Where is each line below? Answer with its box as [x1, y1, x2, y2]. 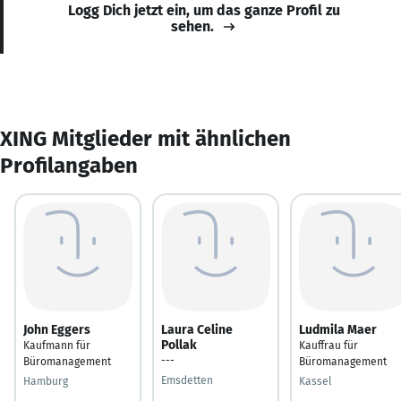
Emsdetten [161, 373, 213, 387]
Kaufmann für [23, 338, 90, 352]
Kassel [299, 374, 332, 388]
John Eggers [23, 321, 90, 337]
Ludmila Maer [299, 321, 377, 337]
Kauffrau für [299, 338, 358, 352]
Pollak [161, 337, 197, 353]
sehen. [171, 17, 214, 35]
